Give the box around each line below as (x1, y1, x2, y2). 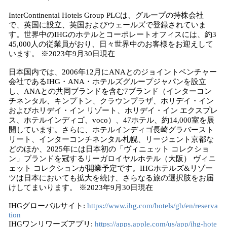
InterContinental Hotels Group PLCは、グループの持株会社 (9, 11, 204, 19)
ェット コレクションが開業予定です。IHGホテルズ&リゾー (9, 164, 213, 172)
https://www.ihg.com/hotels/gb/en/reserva (87, 202, 218, 210)
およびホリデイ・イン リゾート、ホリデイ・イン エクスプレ (9, 106, 218, 115)
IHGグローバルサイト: (9, 202, 87, 210)
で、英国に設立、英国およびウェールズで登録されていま (9, 21, 206, 29)
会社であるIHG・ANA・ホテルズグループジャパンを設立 (9, 78, 206, 86)
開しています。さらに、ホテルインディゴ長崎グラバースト (9, 126, 214, 134)
